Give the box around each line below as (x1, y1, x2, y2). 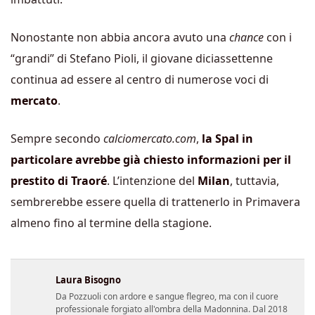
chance (229, 30, 264, 46)
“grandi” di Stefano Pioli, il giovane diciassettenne (11, 51, 273, 67)
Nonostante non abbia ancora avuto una (11, 30, 229, 46)
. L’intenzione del (107, 173, 198, 189)
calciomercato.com (103, 131, 196, 147)
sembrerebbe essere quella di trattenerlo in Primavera (11, 194, 300, 210)
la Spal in (202, 131, 253, 147)
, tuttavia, (230, 173, 279, 189)
